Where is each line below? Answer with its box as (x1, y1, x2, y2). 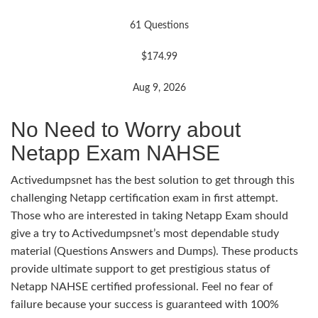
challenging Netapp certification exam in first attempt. (11, 192, 278, 204)
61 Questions (129, 20, 189, 31)
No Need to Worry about (11, 117, 241, 141)
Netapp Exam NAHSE (11, 141, 220, 165)
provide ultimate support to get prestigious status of (11, 263, 270, 275)
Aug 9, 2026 (132, 82, 186, 93)
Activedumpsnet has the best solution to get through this (11, 174, 295, 186)
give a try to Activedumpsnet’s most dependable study (11, 227, 279, 239)
